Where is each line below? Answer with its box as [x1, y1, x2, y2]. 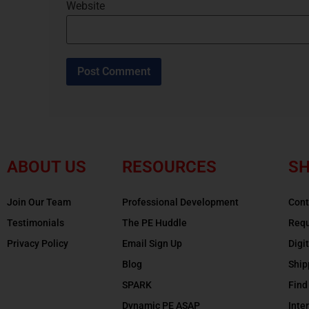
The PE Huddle [122, 217, 187, 228]
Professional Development [122, 196, 239, 208]
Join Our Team [7, 196, 71, 208]
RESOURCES [122, 157, 217, 177]
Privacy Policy [7, 237, 68, 249]
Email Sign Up [122, 237, 182, 249]
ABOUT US [7, 157, 86, 177]
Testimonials [7, 217, 64, 228]
